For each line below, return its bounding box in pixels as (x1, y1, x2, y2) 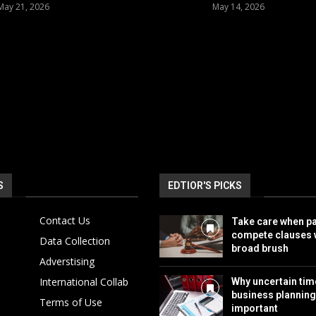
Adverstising (39, 254, 95, 268)
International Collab (39, 274, 129, 288)
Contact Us (39, 213, 91, 227)
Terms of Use (39, 295, 103, 309)
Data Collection (39, 233, 111, 248)
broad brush (231, 242, 288, 254)
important (231, 302, 278, 314)
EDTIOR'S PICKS (168, 179, 242, 191)
